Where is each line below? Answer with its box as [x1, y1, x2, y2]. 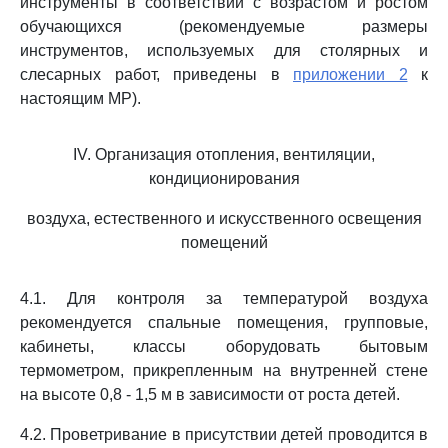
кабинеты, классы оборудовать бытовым [20, 338, 428, 355]
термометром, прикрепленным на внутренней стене [20, 362, 428, 379]
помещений [180, 234, 268, 251]
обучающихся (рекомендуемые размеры [20, 18, 428, 35]
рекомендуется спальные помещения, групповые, [20, 314, 428, 331]
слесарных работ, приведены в [20, 66, 293, 83]
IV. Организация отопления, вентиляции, [73, 146, 375, 163]
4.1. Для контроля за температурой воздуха [20, 290, 428, 307]
